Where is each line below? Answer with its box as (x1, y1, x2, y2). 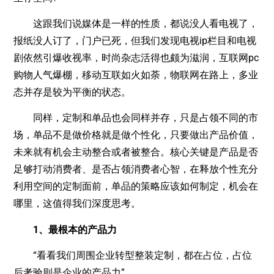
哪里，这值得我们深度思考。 (13, 198, 141, 210)
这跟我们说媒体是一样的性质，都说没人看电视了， (13, 18, 259, 30)
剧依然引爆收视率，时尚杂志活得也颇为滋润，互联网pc (13, 52, 259, 64)
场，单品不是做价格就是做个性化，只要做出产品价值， (13, 129, 259, 141)
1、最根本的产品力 (13, 223, 117, 235)
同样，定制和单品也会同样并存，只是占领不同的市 (13, 112, 259, 124)
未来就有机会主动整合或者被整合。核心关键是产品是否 (13, 146, 259, 158)
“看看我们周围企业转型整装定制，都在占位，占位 (13, 250, 253, 262)
